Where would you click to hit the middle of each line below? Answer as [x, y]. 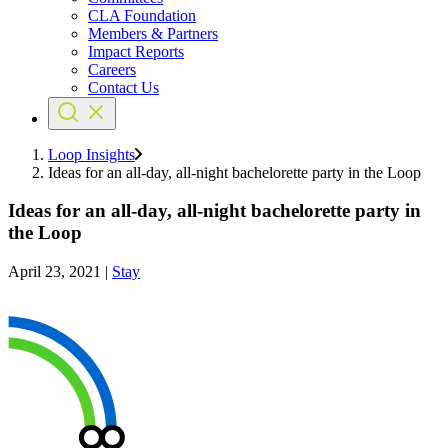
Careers [112, 69]
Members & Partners [153, 33]
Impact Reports [136, 51]
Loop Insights [91, 154]
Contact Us [123, 87]
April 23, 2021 [54, 272]
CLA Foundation [142, 15]
